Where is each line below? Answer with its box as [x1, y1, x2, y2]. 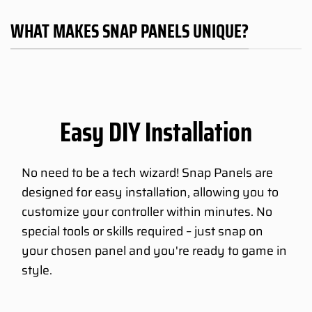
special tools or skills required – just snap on [22, 221, 263, 241]
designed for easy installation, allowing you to [22, 182, 279, 202]
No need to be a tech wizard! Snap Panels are [22, 162, 273, 182]
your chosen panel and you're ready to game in [22, 240, 287, 260]
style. [22, 260, 52, 280]
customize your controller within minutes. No [22, 201, 272, 221]
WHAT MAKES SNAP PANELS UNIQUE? [10, 17, 249, 45]
